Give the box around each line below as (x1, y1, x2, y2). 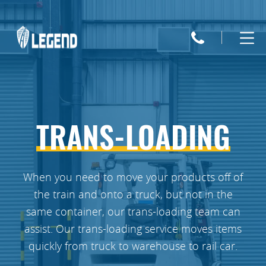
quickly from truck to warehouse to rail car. (28, 239, 237, 253)
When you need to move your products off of (23, 170, 243, 184)
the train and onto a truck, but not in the (33, 187, 233, 201)
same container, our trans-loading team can (26, 204, 240, 218)
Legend (11, 62, 47, 77)
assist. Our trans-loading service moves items (24, 221, 242, 236)
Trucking (11, 75, 52, 90)
